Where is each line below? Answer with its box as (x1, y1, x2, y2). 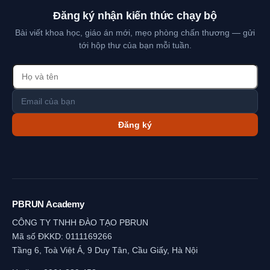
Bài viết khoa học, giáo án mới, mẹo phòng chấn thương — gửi (15, 27, 255, 37)
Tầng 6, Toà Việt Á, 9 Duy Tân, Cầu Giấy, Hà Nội (12, 245, 198, 255)
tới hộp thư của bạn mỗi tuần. (78, 40, 192, 50)
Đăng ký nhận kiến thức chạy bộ (53, 9, 217, 22)
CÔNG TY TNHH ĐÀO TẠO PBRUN (12, 217, 148, 227)
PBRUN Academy (12, 198, 85, 209)
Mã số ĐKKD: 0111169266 (12, 231, 112, 241)
